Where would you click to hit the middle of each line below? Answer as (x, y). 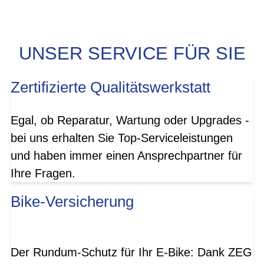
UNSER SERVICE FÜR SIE (132, 53)
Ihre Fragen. (45, 174)
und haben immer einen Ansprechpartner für (126, 156)
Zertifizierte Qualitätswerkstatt (110, 88)
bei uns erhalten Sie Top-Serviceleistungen (122, 138)
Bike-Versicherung (72, 202)
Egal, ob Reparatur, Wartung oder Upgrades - (130, 121)
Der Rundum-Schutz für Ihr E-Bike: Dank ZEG (131, 252)
